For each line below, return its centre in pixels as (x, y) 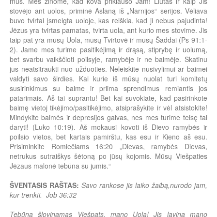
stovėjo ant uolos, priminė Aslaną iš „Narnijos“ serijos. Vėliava (108, 11)
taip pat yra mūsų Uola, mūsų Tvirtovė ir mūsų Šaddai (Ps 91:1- (108, 40)
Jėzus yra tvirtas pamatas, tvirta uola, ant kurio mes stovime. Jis (108, 30)
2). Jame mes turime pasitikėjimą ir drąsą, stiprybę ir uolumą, (108, 50)
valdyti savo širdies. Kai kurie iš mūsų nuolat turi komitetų (108, 79)
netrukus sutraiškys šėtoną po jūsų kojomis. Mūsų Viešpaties (108, 156)
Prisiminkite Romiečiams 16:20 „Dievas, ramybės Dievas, (108, 147)
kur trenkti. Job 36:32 (43, 195)
